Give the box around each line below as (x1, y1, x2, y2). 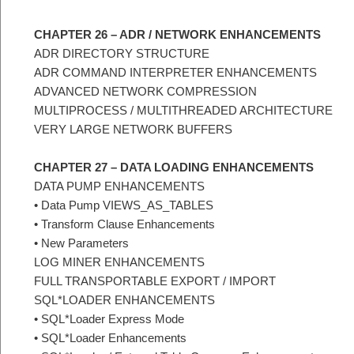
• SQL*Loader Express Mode (34, 312, 184, 326)
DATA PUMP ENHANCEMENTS (34, 179, 205, 194)
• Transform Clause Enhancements (34, 217, 215, 232)
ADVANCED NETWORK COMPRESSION (34, 84, 257, 98)
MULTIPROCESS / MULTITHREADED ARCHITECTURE (34, 103, 333, 117)
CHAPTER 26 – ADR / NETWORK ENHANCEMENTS (34, 27, 321, 41)
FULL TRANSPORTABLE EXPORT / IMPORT (34, 274, 276, 288)
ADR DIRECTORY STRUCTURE (34, 46, 209, 60)
